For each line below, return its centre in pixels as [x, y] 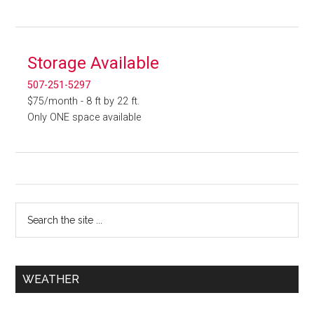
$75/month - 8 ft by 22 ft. [84, 102]
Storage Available [94, 63]
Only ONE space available [84, 118]
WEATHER [51, 280]
